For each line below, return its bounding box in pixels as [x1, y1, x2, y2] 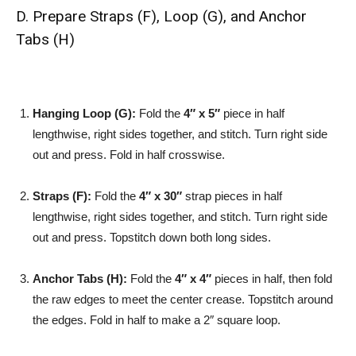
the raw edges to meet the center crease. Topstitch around [33, 292, 333, 306]
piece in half [220, 106, 284, 120]
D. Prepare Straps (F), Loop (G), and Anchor [16, 7, 307, 25]
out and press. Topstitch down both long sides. [33, 230, 271, 244]
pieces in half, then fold [211, 272, 332, 285]
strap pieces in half [182, 189, 282, 203]
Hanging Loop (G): [33, 106, 136, 120]
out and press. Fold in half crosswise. [33, 148, 225, 161]
